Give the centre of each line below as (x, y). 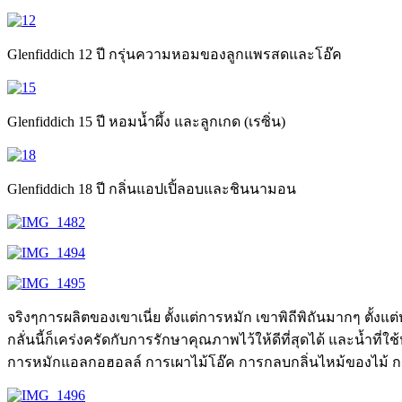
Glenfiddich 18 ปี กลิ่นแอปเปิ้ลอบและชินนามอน (152, 189)
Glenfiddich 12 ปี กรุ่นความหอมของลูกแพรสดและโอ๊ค (175, 55)
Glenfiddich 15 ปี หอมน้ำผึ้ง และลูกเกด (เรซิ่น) (146, 122)
